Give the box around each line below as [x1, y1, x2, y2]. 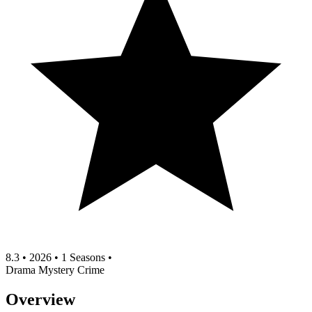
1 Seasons [61, 251, 105, 263]
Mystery [38, 263, 77, 276]
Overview [6, 290, 75, 309]
